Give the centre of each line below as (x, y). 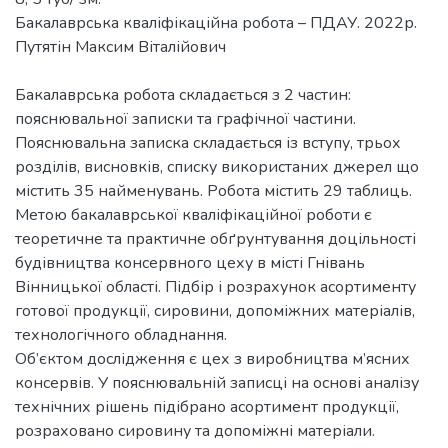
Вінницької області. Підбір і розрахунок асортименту (215, 286)
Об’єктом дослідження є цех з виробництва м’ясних (212, 358)
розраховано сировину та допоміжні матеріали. (195, 430)
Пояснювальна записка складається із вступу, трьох (208, 142)
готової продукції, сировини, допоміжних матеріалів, (215, 310)
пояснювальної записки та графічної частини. (185, 118)
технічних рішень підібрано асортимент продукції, (207, 406)
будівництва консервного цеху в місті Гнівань (190, 262)
